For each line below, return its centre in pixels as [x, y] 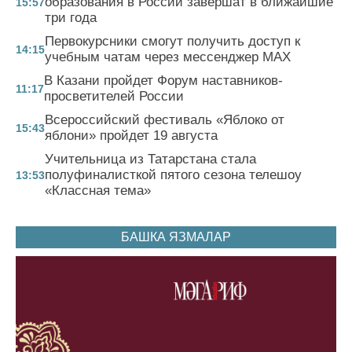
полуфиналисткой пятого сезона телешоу [173, 175]
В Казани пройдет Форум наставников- [163, 81]
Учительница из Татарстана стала [150, 159]
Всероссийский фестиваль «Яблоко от [165, 120]
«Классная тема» [98, 191]
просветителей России [114, 97]
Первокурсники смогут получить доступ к [172, 42]
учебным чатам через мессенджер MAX [168, 57]
